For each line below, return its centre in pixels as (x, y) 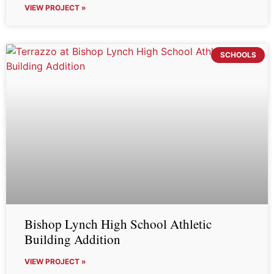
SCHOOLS (238, 55)
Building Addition (72, 239)
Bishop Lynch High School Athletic (118, 224)
